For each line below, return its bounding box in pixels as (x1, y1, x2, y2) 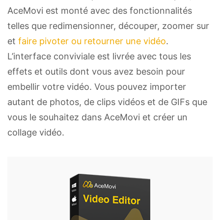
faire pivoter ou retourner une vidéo (18, 36, 166, 47)
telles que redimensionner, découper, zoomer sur (7, 21, 209, 31)
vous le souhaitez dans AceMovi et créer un (7, 112, 188, 123)
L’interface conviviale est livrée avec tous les (7, 51, 191, 62)
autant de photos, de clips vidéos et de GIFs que (7, 97, 207, 108)
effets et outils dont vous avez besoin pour (7, 66, 185, 77)
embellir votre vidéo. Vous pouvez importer (7, 82, 186, 92)
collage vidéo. (7, 127, 64, 138)
